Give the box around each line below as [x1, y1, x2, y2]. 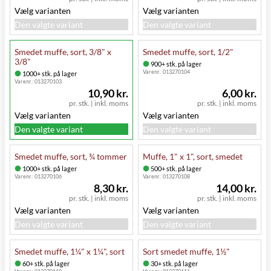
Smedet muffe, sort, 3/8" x [15, 46, 111, 57]
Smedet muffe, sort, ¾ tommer [15, 151, 127, 162]
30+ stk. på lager [149, 259, 198, 267]
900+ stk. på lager [149, 59, 201, 68]
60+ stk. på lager [21, 259, 70, 267]
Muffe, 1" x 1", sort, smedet [143, 151, 243, 162]
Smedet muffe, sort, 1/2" [143, 46, 233, 57]
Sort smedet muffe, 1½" [143, 246, 230, 256]
